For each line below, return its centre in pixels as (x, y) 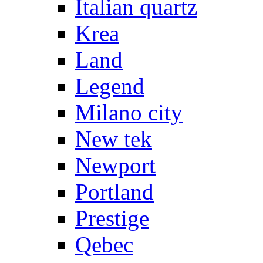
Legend (110, 86)
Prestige (112, 218)
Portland (114, 192)
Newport (115, 166)
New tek (114, 139)
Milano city (129, 113)
